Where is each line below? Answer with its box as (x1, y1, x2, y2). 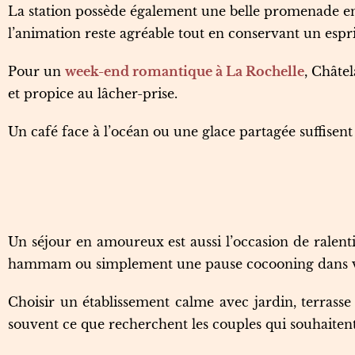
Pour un (8, 63, 65, 79)
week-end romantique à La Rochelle (65, 63, 304, 79)
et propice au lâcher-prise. (8, 86, 177, 101)
